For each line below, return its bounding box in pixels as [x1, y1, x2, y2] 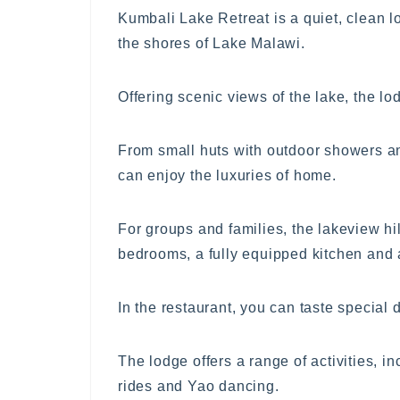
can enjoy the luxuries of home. [118, 167, 337, 183]
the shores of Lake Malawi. [118, 35, 305, 51]
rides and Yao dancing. [118, 378, 279, 394]
